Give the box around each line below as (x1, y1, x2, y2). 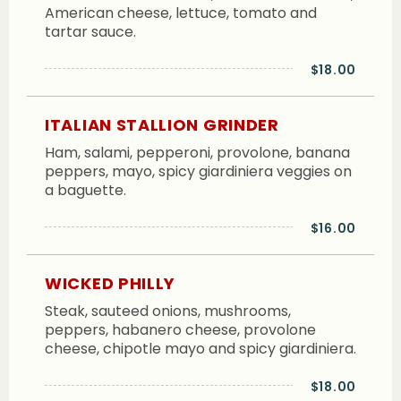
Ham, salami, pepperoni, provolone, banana (45, 142, 350, 163)
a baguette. (45, 180, 126, 200)
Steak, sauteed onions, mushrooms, (45, 301, 291, 322)
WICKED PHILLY (45, 272, 176, 295)
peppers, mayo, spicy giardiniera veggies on (45, 161, 352, 182)
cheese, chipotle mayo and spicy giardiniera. (45, 338, 356, 360)
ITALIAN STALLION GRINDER (45, 114, 279, 136)
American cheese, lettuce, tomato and (45, 2, 317, 23)
